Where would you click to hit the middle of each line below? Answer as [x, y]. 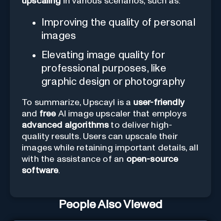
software [40, 170]
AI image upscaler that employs [121, 114]
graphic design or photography [113, 81]
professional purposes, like [104, 68]
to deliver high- [141, 125]
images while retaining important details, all [110, 148]
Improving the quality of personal [118, 22]
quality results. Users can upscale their [100, 136]
